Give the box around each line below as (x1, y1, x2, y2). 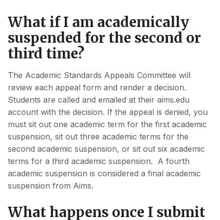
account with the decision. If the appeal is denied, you (8, 107, 208, 117)
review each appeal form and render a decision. (8, 82, 186, 92)
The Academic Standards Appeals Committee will (8, 70, 191, 80)
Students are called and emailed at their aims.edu (8, 94, 190, 105)
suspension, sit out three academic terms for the (8, 131, 189, 141)
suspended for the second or (8, 28, 201, 47)
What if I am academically (8, 13, 189, 31)
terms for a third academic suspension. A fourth (8, 156, 190, 166)
